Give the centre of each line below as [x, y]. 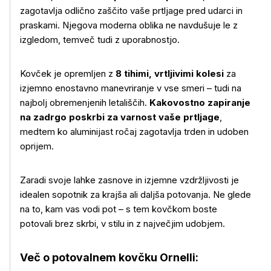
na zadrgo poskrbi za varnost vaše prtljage [120, 117]
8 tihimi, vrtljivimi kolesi [170, 73]
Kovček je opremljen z [67, 73]
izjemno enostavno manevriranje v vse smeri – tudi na [131, 88]
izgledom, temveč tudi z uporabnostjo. [100, 40]
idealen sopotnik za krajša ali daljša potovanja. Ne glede [135, 194]
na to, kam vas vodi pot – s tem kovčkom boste [119, 209]
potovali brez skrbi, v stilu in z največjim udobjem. [122, 224]
